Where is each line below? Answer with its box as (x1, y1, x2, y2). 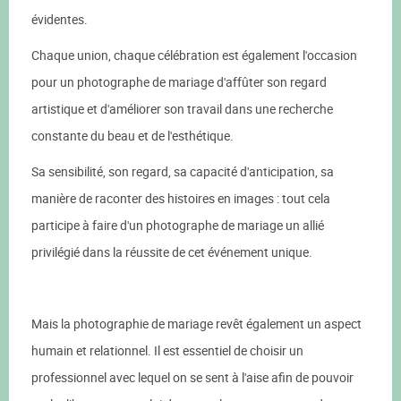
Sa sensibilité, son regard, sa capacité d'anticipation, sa (31, 163, 334, 180)
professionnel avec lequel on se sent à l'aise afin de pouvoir (31, 369, 354, 386)
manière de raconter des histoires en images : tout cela (31, 190, 330, 207)
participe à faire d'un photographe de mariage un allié (31, 217, 324, 234)
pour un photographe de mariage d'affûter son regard (31, 73, 327, 90)
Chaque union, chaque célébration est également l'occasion (31, 47, 357, 64)
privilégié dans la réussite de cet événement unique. (31, 243, 312, 260)
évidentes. (31, 11, 88, 28)
